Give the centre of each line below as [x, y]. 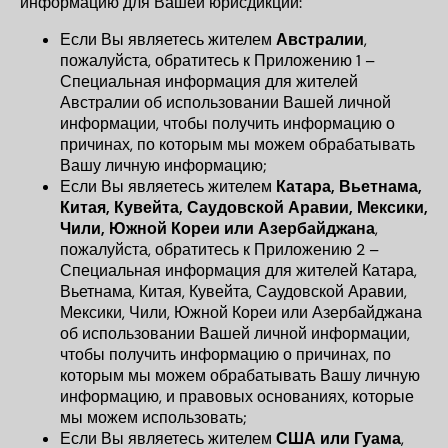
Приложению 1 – [314, 60]
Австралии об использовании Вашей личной [225, 102]
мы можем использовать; [153, 417]
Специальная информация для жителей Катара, [238, 270]
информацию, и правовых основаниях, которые [237, 396]
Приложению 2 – [316, 249]
